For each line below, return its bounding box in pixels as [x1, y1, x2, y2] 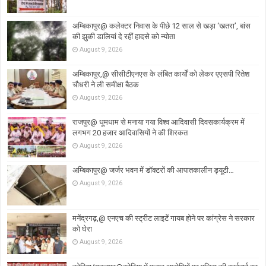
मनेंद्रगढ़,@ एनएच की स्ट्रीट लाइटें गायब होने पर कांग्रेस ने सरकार [72, 214, 255, 223]
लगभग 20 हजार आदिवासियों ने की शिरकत [72, 128, 188, 138]
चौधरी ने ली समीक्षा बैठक [72, 80, 140, 89]
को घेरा [72, 224, 93, 234]
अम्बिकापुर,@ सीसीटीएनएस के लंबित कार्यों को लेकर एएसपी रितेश [72, 69, 250, 78]
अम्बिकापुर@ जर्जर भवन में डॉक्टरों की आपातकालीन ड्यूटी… [72, 166, 235, 175]
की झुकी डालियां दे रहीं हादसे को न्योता [72, 31, 176, 41]
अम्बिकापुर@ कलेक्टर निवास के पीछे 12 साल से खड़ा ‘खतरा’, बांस [72, 21, 251, 30]
